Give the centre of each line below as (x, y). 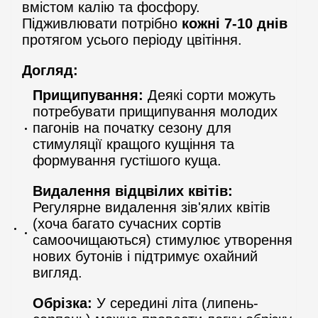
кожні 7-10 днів (235, 23)
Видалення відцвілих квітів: (133, 191)
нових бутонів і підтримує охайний (145, 256)
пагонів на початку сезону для (132, 127)
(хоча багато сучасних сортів (127, 223)
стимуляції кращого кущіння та (133, 144)
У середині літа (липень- (175, 303)
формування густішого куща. (127, 160)
